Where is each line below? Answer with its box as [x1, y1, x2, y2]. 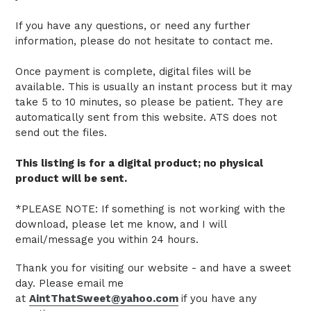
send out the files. [15, 126, 107, 139]
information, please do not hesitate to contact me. [15, 35, 273, 47]
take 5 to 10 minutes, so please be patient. [15, 96, 237, 108]
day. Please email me [15, 277, 124, 290]
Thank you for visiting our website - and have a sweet [15, 262, 291, 275]
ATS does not [210, 111, 277, 124]
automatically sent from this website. [15, 111, 210, 124]
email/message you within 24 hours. [15, 233, 199, 246]
